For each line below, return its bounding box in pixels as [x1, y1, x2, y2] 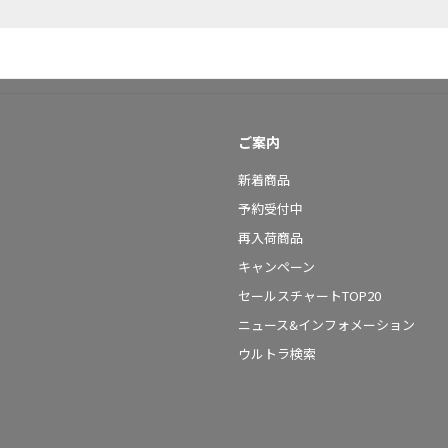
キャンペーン [238, 257, 315, 276]
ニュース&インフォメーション [238, 315, 415, 334]
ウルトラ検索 [238, 344, 316, 363]
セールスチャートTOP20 [238, 286, 381, 305]
